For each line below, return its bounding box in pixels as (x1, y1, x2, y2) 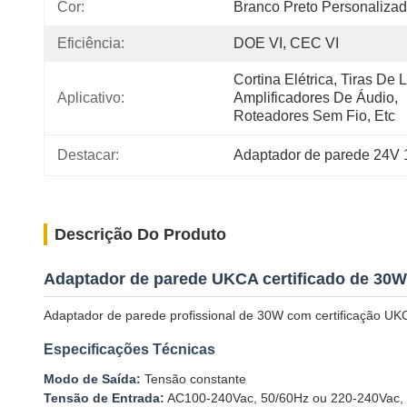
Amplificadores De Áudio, (233, 90, 398, 105)
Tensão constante (141, 372, 246, 386)
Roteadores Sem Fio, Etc (233, 108, 395, 124)
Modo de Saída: (44, 372, 141, 386)
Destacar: (57, 147, 119, 163)
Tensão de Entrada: (44, 391, 164, 405)
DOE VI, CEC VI (233, 35, 339, 51)
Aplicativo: (57, 90, 124, 105)
